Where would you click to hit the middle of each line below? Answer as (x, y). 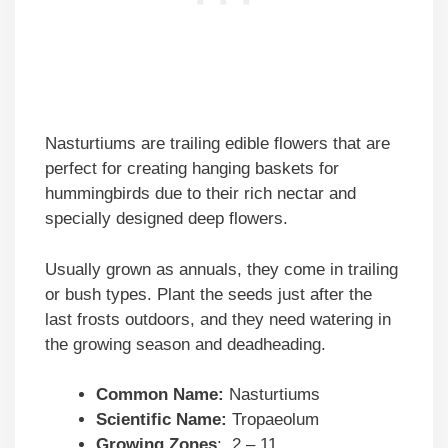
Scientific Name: (161, 420)
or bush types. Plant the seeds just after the (208, 294)
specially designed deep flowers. (166, 219)
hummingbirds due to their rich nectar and (200, 194)
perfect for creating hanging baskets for (192, 169)
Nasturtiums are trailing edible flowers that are (217, 144)
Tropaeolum (273, 420)
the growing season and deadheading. (185, 344)
